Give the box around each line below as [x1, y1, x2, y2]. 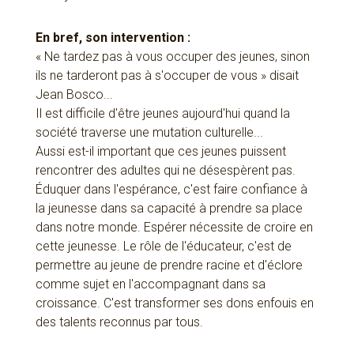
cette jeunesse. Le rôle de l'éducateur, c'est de [35, 239, 292, 254]
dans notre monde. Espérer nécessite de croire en [35, 220, 313, 235]
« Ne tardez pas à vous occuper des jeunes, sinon [35, 49, 310, 65]
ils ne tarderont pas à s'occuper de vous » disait [35, 68, 299, 84]
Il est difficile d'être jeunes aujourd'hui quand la [35, 106, 290, 122]
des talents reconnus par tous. [35, 314, 203, 330]
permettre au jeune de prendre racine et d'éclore [35, 258, 303, 273]
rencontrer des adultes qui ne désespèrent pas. [35, 163, 296, 179]
